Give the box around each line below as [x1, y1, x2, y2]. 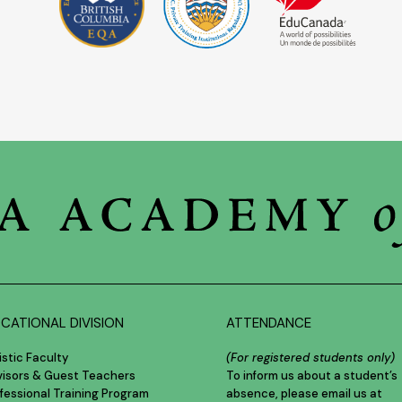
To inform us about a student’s [226, 367, 398, 383]
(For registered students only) [226, 349, 396, 365]
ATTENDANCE [226, 313, 312, 332]
